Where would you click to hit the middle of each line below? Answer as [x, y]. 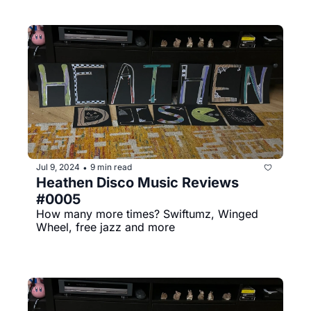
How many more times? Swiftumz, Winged [147, 213]
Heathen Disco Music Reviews [137, 182]
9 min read [111, 167]
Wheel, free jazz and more [106, 227]
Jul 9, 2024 [58, 167]
